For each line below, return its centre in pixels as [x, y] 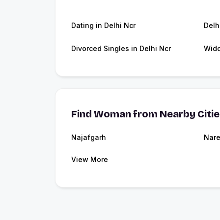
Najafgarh [89, 137]
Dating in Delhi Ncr [103, 25]
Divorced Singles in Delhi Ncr [121, 48]
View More [90, 159]
